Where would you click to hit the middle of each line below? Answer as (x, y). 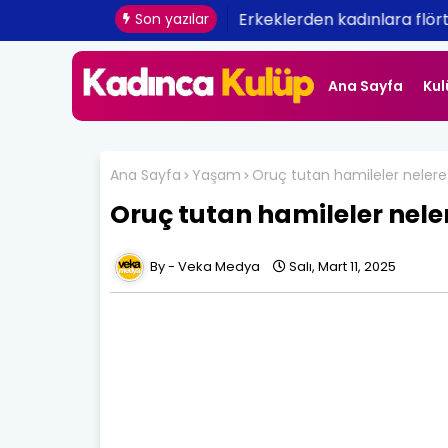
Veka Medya (218, 266)
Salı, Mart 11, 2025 (342, 266)
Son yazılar (171, 19)
